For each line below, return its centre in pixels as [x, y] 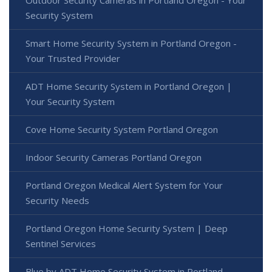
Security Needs [57, 201]
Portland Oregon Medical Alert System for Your [124, 185]
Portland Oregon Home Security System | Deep [127, 229]
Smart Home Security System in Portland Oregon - [131, 43]
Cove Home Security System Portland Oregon [122, 130]
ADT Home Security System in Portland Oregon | [129, 87]
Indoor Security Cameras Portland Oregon [114, 158]
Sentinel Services [61, 244]
